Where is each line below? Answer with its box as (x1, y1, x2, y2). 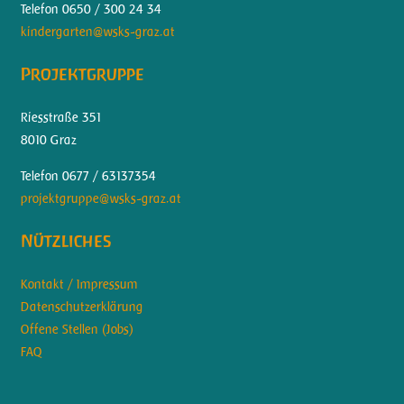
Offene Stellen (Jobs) (20, 321, 133, 336)
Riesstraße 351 (20, 109, 101, 124)
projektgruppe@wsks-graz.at (20, 190, 181, 206)
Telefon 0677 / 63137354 (20, 168, 156, 183)
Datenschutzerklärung (20, 298, 143, 314)
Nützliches (20, 231, 112, 252)
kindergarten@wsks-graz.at (20, 23, 175, 39)
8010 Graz (20, 132, 77, 147)
